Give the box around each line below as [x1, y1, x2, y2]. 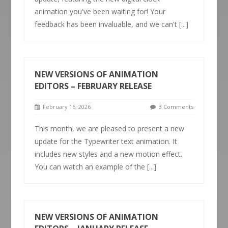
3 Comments [158, 103, 193, 110]
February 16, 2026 [40, 103, 91, 110]
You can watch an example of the [35, 162, 148, 172]
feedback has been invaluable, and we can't [35, 19, 180, 29]
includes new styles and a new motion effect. [35, 149, 183, 159]
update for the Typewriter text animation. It [35, 136, 178, 146]
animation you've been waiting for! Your [35, 7, 166, 16]
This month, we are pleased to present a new [35, 124, 185, 133]
